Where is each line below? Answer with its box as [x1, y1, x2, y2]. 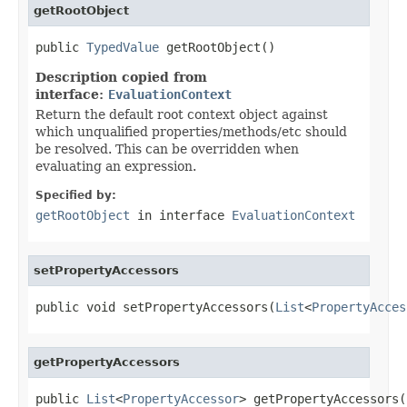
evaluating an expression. [35, 158, 196, 174]
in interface [130, 207, 232, 223]
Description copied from [35, 69, 207, 84]
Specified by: [35, 188, 116, 202]
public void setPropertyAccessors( [35, 299, 275, 314]
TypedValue [86, 39, 159, 55]
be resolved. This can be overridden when [35, 141, 299, 156]
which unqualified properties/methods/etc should [35, 124, 347, 139]
